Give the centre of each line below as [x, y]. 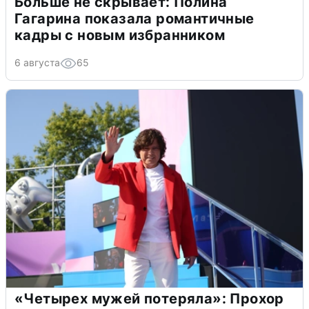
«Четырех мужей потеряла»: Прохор [149, 298]
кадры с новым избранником [120, 35]
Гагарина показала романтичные [134, 18]
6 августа [37, 62]
